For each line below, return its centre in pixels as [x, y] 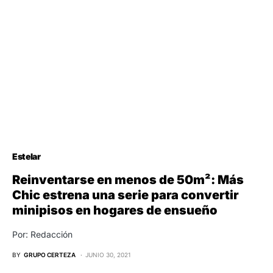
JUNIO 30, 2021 [108, 254]
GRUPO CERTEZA [50, 254]
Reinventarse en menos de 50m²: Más [128, 179]
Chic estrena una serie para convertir [126, 195]
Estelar [27, 156]
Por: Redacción [42, 234]
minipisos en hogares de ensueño [115, 210]
